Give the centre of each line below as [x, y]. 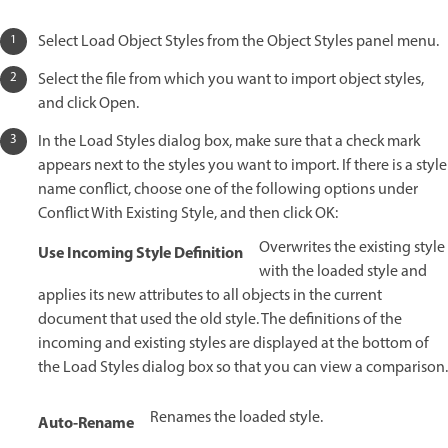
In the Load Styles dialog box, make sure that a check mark [229, 141]
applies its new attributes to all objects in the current [210, 295]
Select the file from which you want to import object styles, [231, 79]
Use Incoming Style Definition [140, 253]
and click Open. [88, 103]
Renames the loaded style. [236, 417]
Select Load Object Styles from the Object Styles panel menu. [238, 41]
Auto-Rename [86, 423]
